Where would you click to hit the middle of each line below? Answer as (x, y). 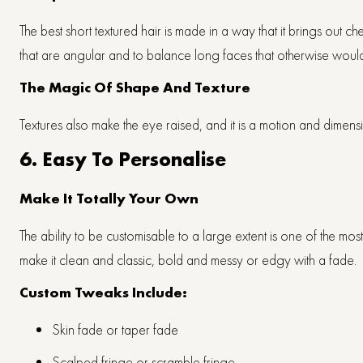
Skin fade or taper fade (115, 329)
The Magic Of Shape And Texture (135, 87)
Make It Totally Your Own (109, 198)
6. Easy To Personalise (123, 159)
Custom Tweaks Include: (103, 292)
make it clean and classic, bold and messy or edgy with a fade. (188, 259)
